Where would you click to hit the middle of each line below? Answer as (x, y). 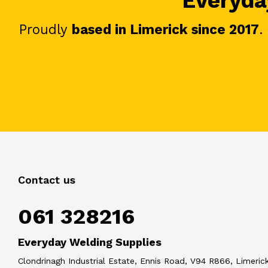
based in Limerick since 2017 (165, 29)
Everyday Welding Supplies (90, 242)
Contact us (47, 179)
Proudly (45, 29)
